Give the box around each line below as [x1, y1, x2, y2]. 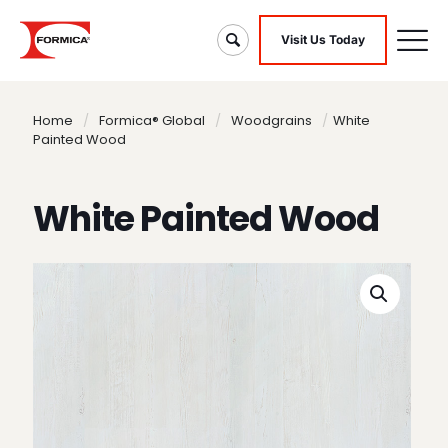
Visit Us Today [281, 32, 365, 47]
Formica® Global [99, 111, 205, 130]
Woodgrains [231, 111, 312, 130]
